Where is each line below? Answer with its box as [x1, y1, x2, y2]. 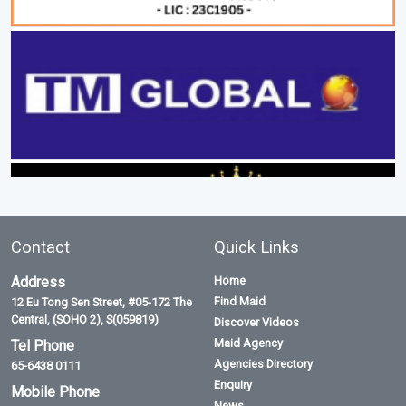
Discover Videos [214, 315, 299, 330]
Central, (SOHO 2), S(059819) [11, 313, 159, 327]
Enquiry [214, 378, 252, 392]
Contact [11, 237, 70, 257]
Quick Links [214, 237, 299, 257]
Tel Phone [11, 337, 74, 355]
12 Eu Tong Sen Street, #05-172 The [11, 295, 192, 310]
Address [11, 274, 65, 292]
